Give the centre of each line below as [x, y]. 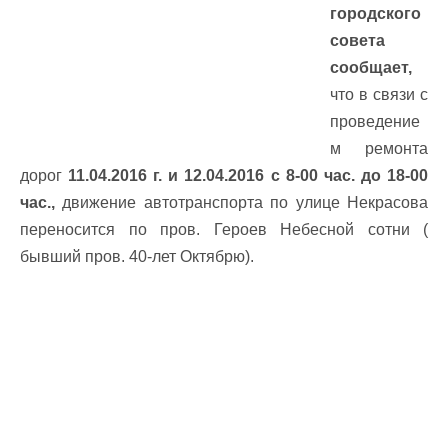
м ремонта [379, 148]
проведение [375, 121]
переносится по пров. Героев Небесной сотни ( [224, 229]
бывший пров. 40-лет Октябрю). [137, 256]
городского [375, 13]
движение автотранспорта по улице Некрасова [241, 202]
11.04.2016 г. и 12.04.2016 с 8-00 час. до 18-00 [245, 175]
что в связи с [379, 94]
